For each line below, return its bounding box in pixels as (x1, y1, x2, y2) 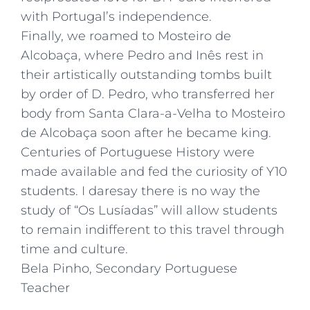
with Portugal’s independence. (21, 8, 212, 24)
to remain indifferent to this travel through (21, 221, 284, 237)
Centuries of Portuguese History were (21, 144, 255, 160)
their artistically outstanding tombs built (21, 66, 272, 82)
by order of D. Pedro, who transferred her (21, 86, 275, 102)
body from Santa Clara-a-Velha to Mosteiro (21, 105, 285, 121)
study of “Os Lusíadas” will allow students (21, 202, 277, 218)
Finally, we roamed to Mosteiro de (21, 28, 231, 44)
